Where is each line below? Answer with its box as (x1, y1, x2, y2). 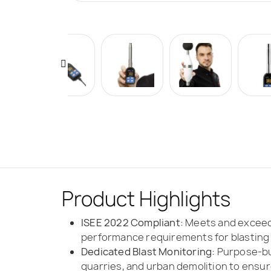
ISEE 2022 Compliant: (81, 215, 183, 229)
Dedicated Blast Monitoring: (81, 244, 215, 258)
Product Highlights (62, 185, 230, 212)
